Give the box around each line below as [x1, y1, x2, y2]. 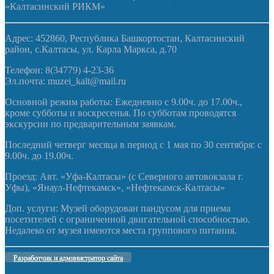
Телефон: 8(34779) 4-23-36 [5, 64, 114, 75]
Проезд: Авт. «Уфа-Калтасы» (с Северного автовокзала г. [5, 171, 243, 182]
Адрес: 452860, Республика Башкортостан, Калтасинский [5, 32, 245, 43]
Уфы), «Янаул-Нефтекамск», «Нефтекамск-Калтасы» [5, 182, 225, 193]
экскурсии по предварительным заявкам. [5, 118, 176, 129]
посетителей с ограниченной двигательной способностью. [5, 213, 250, 224]
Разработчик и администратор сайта [13, 253, 123, 262]
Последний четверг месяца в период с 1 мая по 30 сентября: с [5, 139, 262, 150]
